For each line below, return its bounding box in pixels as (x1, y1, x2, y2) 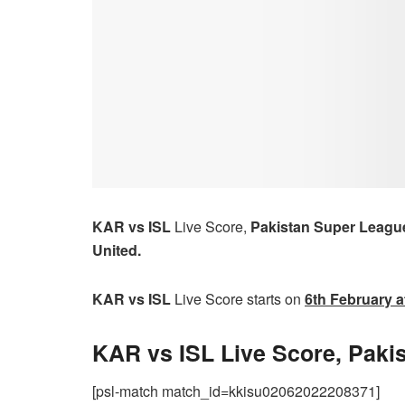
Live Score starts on (174, 287, 305, 309)
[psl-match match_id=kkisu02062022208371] (92, 381, 380, 402)
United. (92, 239, 141, 260)
